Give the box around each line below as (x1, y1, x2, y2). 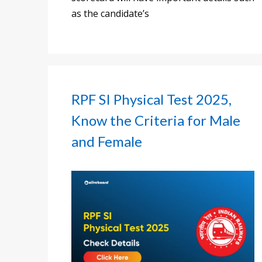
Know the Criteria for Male (71, 111, 240, 129)
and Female (71, 132, 142, 150)
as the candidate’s (71, 6, 149, 20)
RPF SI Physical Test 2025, (71, 90, 232, 108)
